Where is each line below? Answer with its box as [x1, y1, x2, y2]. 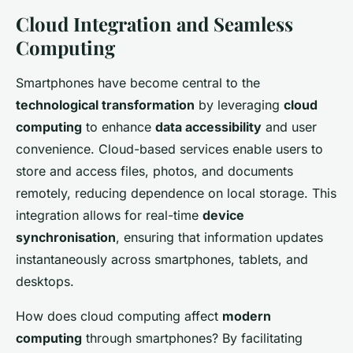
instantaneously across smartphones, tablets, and [16, 251, 308, 267]
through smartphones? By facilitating [82, 329, 303, 346]
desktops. [16, 273, 74, 289]
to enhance [82, 118, 155, 135]
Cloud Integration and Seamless [16, 10, 293, 36]
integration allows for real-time [16, 206, 203, 223]
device [203, 206, 244, 223]
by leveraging [195, 96, 284, 113]
